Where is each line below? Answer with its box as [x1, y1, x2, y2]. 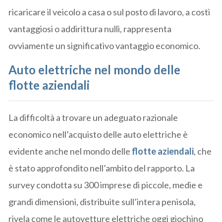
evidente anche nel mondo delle [8, 146, 132, 157]
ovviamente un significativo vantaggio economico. [8, 40, 201, 52]
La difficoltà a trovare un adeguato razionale [8, 112, 178, 123]
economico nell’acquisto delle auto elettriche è [8, 129, 188, 140]
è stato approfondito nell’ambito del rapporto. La [8, 163, 195, 174]
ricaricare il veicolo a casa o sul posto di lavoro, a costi [8, 6, 211, 18]
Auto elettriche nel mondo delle [8, 62, 181, 77]
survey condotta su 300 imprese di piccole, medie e [8, 179, 203, 191]
